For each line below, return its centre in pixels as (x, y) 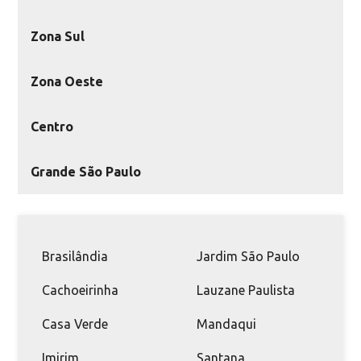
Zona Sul (58, 36)
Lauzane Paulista (246, 290)
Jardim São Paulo (248, 256)
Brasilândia (75, 256)
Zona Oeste (67, 81)
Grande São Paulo (86, 171)
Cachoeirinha (81, 290)
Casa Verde (75, 324)
